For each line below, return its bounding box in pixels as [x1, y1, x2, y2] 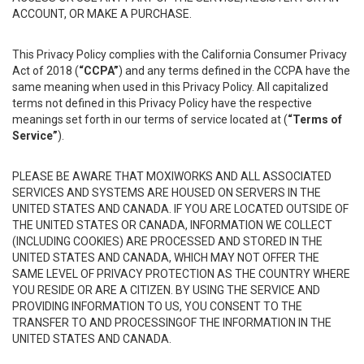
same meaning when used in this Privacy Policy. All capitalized [12, 80, 328, 93]
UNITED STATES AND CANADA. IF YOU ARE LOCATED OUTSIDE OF [12, 202, 349, 215]
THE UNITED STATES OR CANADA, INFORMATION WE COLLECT [12, 219, 332, 232]
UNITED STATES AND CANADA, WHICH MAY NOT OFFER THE [12, 251, 319, 264]
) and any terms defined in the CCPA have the [119, 64, 350, 77]
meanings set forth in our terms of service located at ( [12, 113, 288, 126]
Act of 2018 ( [12, 64, 79, 77]
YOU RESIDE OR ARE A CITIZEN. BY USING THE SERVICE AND [12, 284, 320, 297]
